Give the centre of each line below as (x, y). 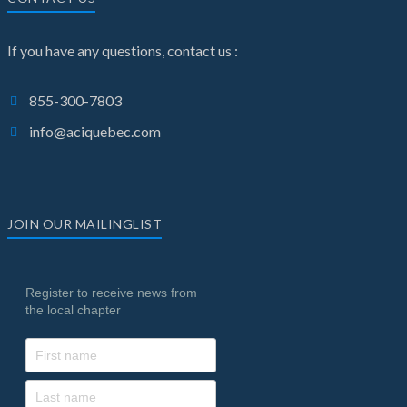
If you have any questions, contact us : (123, 50)
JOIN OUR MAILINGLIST (84, 224)
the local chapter (73, 310)
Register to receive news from (111, 293)
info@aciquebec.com (95, 131)
